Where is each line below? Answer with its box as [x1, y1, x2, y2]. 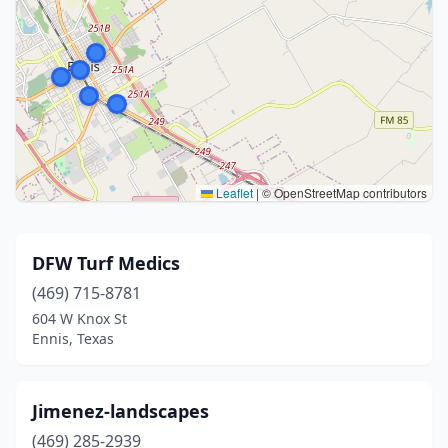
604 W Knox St [32, 309, 127, 328]
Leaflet [213, 184, 253, 201]
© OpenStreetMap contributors [259, 184, 427, 201]
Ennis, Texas [32, 329, 114, 348]
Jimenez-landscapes [32, 399, 209, 423]
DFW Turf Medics [32, 251, 180, 275]
